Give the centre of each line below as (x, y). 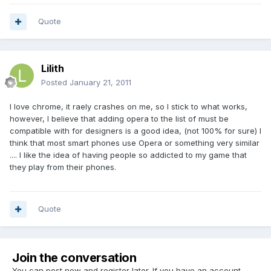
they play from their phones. (63, 167)
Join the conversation (74, 258)
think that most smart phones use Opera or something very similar (135, 143)
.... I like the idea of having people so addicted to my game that (128, 155)
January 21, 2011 (100, 83)
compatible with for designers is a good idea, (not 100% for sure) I (135, 131)
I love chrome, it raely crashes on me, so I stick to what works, (129, 107)
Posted (55, 83)
